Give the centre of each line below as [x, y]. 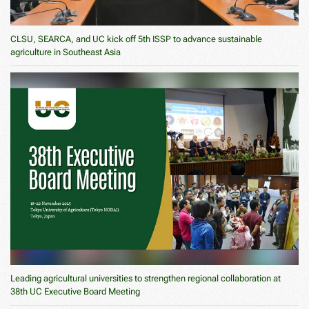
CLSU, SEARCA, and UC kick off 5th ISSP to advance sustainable [136, 39]
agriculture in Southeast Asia [66, 52]
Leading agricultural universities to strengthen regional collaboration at [146, 278]
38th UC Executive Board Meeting [75, 291]
